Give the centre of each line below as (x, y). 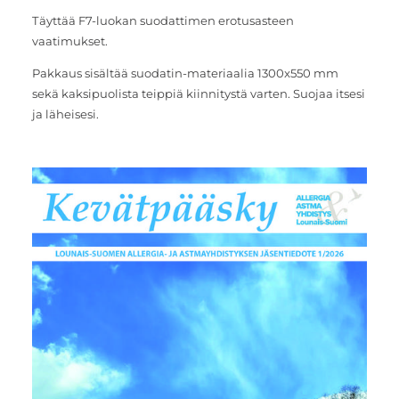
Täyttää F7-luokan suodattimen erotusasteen (163, 20)
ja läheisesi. (66, 114)
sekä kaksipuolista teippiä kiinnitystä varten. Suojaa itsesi (198, 93)
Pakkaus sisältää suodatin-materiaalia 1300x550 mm (185, 73)
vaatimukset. (69, 41)
